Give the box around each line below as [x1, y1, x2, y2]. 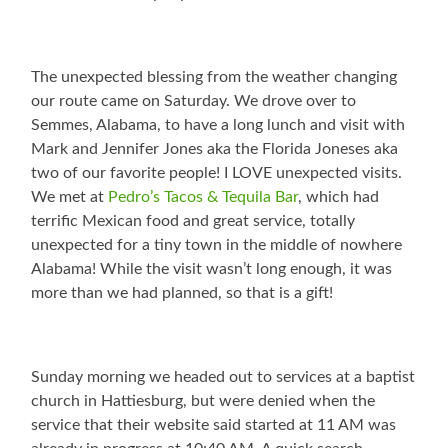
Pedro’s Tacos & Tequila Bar [108, 189, 299, 206]
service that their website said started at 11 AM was [31, 417, 397, 434]
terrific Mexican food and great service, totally [31, 213, 356, 230]
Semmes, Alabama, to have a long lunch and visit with [31, 117, 406, 134]
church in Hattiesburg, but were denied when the [31, 393, 376, 410]
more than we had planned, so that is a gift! [31, 285, 334, 302]
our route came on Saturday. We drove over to [31, 93, 357, 110]
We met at [31, 189, 109, 206]
